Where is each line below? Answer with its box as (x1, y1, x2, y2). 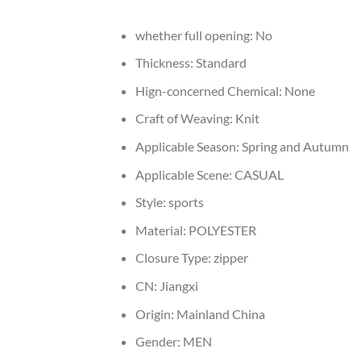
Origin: (135, 305, 176, 322)
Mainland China (176, 305, 265, 322)
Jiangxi (159, 278, 198, 294)
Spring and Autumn (241, 139, 349, 155)
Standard (195, 55, 247, 71)
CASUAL (234, 166, 284, 182)
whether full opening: (135, 27, 255, 43)
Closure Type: (135, 250, 214, 266)
